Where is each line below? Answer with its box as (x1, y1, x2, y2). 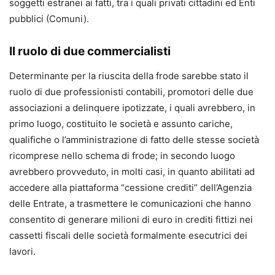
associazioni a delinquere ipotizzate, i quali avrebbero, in (9, 102, 255, 114)
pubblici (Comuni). (9, 13, 89, 25)
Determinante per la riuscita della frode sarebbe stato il (9, 70, 249, 82)
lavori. (9, 246, 36, 258)
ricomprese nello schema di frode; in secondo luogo (9, 150, 235, 162)
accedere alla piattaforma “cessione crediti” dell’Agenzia (9, 182, 252, 194)
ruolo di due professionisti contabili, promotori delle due (9, 86, 254, 98)
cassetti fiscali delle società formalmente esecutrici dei (9, 230, 247, 242)
